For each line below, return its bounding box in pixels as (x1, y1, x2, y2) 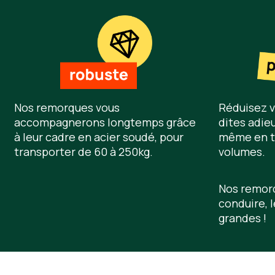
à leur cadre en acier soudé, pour (14, 130, 184, 145)
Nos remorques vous (14, 100, 120, 115)
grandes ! (218, 211, 266, 226)
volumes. (218, 144, 265, 160)
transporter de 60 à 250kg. (14, 144, 153, 160)
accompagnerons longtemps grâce (14, 115, 196, 130)
